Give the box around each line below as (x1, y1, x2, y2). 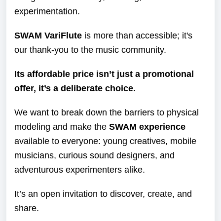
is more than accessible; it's (82, 31, 192, 40)
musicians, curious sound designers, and (14, 150, 175, 160)
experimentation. (14, 6, 80, 16)
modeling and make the (14, 122, 109, 132)
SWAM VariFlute (14, 31, 82, 40)
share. (14, 203, 39, 213)
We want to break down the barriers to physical (14, 108, 199, 117)
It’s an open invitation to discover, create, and (14, 189, 192, 199)
